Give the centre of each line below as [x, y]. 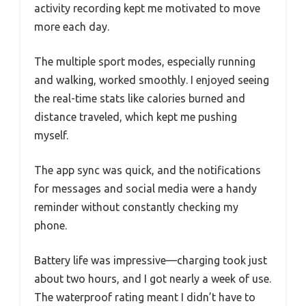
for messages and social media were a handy [145, 189]
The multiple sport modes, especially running [145, 62]
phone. [51, 226]
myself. [51, 136]
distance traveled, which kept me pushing [136, 117]
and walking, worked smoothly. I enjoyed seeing [152, 80]
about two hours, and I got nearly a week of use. [153, 279]
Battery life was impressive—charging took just [151, 261]
